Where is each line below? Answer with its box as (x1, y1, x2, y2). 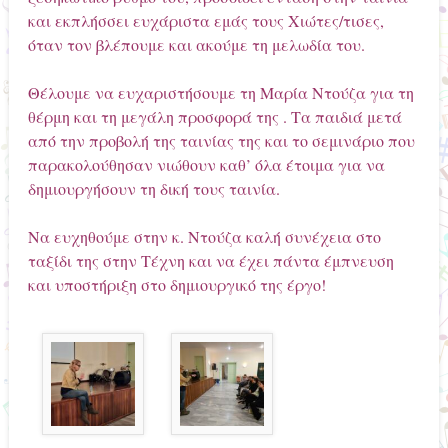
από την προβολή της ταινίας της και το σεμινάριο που (27, 130, 415, 152)
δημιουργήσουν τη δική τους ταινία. (27, 178, 280, 200)
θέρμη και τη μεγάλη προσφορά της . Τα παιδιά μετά (27, 106, 402, 128)
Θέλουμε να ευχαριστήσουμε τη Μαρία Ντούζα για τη (27, 82, 414, 104)
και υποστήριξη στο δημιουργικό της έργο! (27, 274, 326, 296)
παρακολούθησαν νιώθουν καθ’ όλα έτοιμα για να (27, 154, 385, 176)
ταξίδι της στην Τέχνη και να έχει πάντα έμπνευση (27, 250, 394, 272)
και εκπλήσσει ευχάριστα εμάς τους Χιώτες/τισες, (27, 10, 384, 32)
